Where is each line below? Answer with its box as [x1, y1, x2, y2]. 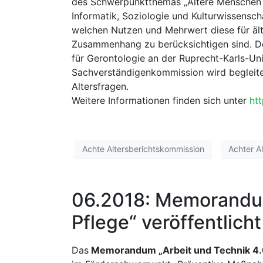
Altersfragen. [72, 80, 129, 92]
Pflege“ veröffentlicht [72, 210, 261, 234]
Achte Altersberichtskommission [82, 144, 204, 154]
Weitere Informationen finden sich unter [72, 94, 249, 106]
